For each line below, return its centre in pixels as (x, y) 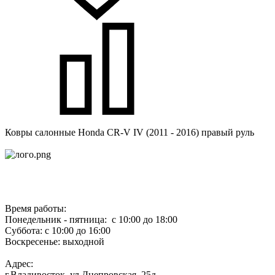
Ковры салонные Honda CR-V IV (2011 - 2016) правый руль (130, 132)
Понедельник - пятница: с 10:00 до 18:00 (91, 219)
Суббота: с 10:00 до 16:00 (58, 230)
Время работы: (36, 208)
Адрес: (19, 263)
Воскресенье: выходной (55, 241)
